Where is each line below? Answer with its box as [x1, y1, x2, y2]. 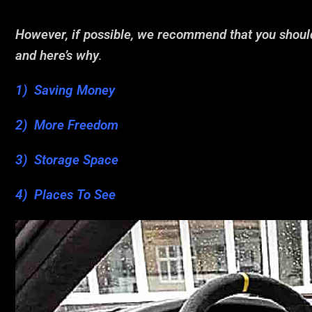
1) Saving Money [15, 82, 115, 98]
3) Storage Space [15, 152, 118, 168]
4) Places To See [15, 187, 116, 203]
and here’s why [15, 47, 99, 63]
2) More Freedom [15, 117, 118, 133]
